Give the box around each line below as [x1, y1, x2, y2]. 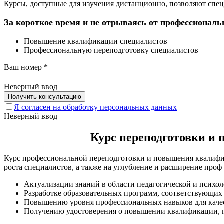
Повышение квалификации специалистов [24, 36, 167, 45]
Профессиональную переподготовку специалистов [24, 45, 198, 54]
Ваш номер [4, 62, 44, 71]
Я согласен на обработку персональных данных [14, 102, 177, 111]
